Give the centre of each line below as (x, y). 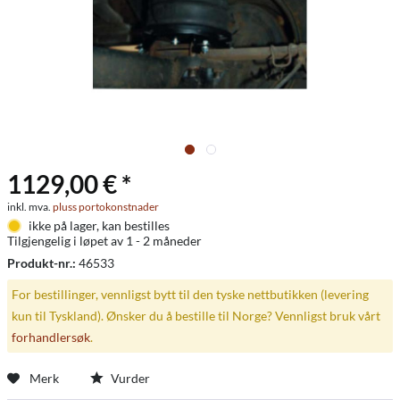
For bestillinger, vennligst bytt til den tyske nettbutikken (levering (190, 294)
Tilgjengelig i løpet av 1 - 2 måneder (104, 241)
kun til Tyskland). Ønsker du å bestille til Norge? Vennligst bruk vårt (196, 315)
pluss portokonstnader (106, 207)
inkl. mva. (30, 207)
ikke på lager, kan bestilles (99, 225)
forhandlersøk (50, 337)
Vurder (129, 378)
